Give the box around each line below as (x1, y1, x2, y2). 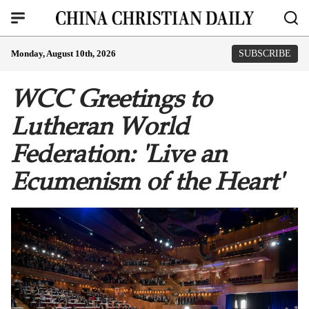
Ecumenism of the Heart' (11, 166, 283, 197)
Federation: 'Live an (11, 139, 227, 169)
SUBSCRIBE (239, 48, 291, 59)
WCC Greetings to (11, 83, 212, 114)
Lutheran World (11, 111, 189, 141)
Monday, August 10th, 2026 (11, 48, 116, 59)
